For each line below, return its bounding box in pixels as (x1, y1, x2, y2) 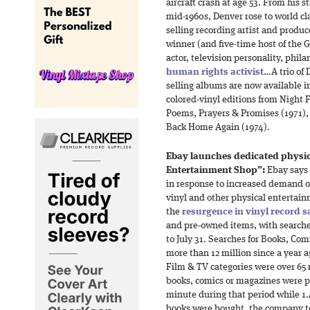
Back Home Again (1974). (166, 123, 270, 132)
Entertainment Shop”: (166, 166, 265, 175)
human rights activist (166, 68, 264, 77)
